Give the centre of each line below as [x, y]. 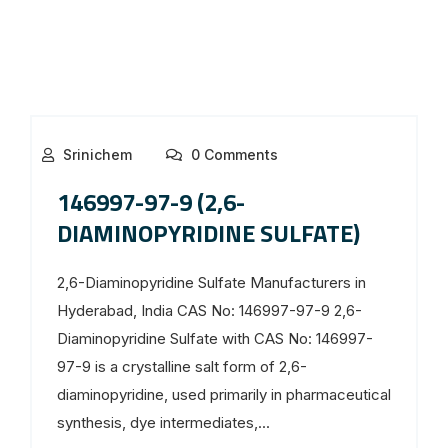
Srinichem [97, 154]
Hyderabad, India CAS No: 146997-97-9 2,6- [209, 310]
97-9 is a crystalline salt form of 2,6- [182, 366]
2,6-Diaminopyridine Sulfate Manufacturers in [211, 282]
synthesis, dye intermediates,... [163, 422]
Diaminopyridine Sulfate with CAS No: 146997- [215, 338]
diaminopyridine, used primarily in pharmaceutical [224, 394]
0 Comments [232, 154]
